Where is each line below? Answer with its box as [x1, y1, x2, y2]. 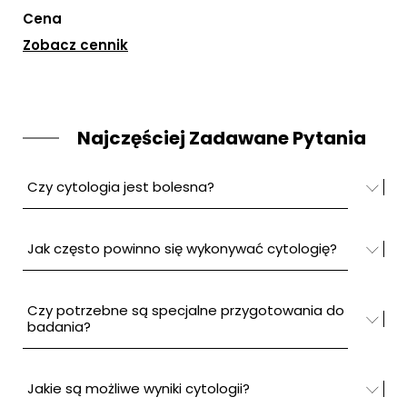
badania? [27, 317, 91, 336]
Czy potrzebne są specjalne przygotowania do [27, 301, 344, 320]
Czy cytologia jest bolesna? [27, 177, 214, 196]
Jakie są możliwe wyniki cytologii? [27, 379, 250, 398]
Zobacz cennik [23, 35, 128, 55]
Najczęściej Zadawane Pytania [77, 125, 366, 151]
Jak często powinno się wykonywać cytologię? [27, 239, 337, 258]
